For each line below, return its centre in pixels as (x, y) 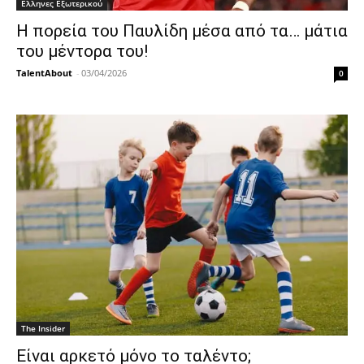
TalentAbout (44, 73)
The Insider (43, 329)
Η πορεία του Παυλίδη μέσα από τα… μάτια (182, 31)
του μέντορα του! (82, 52)
